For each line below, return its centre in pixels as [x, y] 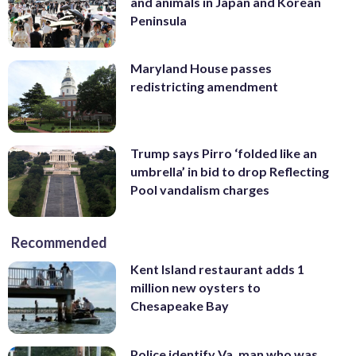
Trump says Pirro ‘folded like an [224, 153]
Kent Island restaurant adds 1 [217, 269]
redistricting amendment [204, 87]
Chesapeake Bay [180, 306]
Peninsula [159, 20]
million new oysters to [195, 288]
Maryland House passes [201, 68]
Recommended [59, 243]
